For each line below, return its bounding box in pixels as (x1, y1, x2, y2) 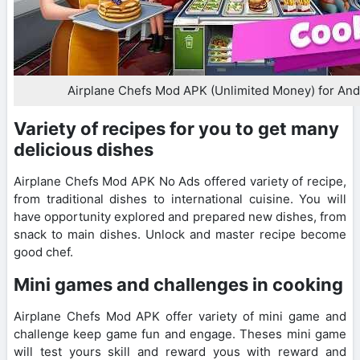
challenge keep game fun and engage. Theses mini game (14, 325, 346, 342)
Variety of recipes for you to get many (14, 117, 339, 139)
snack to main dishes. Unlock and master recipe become (14, 226, 346, 242)
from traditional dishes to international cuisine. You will (14, 190, 346, 207)
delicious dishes (14, 138, 153, 160)
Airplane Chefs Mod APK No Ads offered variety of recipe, (14, 173, 346, 189)
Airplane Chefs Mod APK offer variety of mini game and (14, 308, 346, 324)
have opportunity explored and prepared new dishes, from (14, 208, 346, 224)
